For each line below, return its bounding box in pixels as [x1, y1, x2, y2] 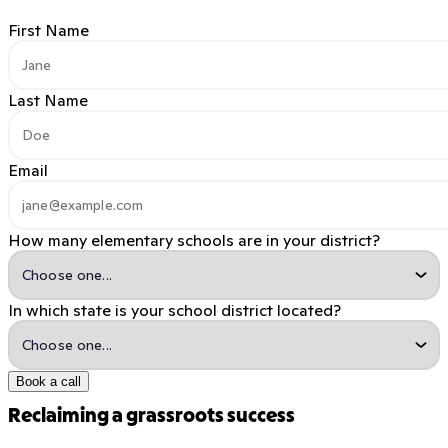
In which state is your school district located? [8, 299, 341, 320]
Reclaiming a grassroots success [8, 407, 295, 426]
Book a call [16, 373, 81, 389]
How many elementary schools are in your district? [8, 229, 380, 250]
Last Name [8, 89, 88, 110]
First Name [8, 19, 89, 40]
